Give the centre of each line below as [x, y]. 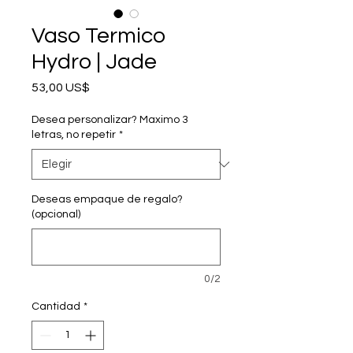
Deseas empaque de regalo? [107, 200]
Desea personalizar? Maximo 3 [110, 120]
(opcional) [56, 215]
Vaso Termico [98, 36]
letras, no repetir [74, 135]
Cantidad [56, 307]
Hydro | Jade [94, 62]
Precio [108, 87]
